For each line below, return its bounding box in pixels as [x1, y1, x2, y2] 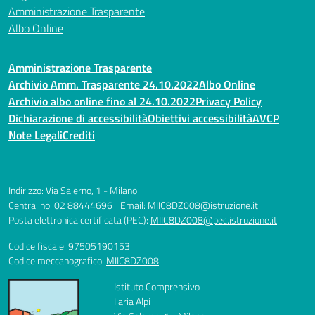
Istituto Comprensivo [114, 279, 200, 294]
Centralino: [8, 198, 54, 212]
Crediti [63, 127, 95, 143]
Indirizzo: [8, 183, 46, 198]
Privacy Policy [195, 93, 262, 110]
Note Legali [8, 127, 63, 143]
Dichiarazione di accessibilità [8, 110, 148, 127]
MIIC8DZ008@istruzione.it [148, 198, 258, 212]
